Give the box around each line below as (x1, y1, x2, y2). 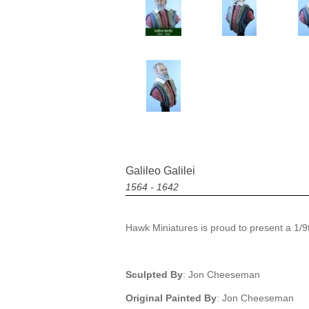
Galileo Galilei (126, 163, 195, 177)
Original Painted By (126, 292, 217, 303)
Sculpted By (126, 268, 183, 280)
